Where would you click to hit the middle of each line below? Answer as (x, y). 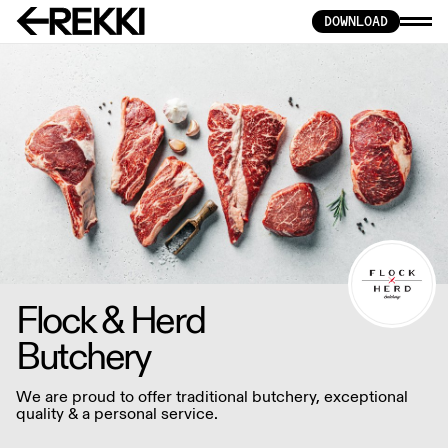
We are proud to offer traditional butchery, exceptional (212, 396)
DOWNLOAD (356, 20)
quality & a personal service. (117, 413)
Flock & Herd (110, 318)
